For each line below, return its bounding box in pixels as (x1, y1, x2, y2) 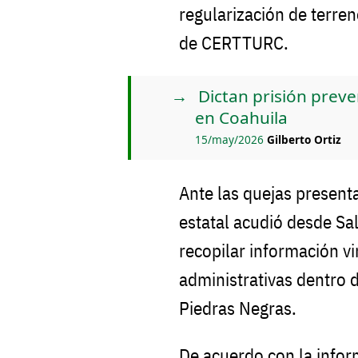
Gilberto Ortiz (267, 131, 341, 147)
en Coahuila (195, 106, 288, 129)
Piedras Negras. (179, 296, 296, 320)
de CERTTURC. (179, 31, 288, 55)
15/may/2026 (195, 131, 267, 147)
